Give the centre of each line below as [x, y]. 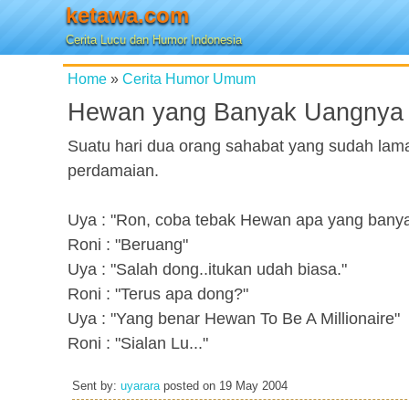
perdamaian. [113, 171]
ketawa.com [127, 15]
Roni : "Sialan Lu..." [138, 343]
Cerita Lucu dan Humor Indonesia [154, 40]
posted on [189, 386]
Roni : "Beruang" [128, 245]
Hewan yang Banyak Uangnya [236, 112]
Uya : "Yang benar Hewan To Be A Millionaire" [234, 319]
